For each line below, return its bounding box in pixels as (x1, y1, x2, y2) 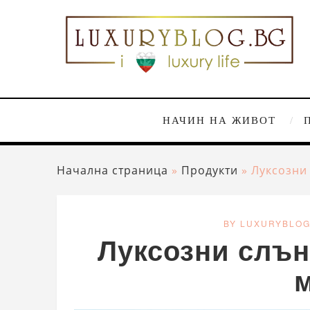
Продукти (181, 162, 238, 178)
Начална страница (57, 162, 168, 178)
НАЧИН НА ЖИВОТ (162, 114, 276, 126)
